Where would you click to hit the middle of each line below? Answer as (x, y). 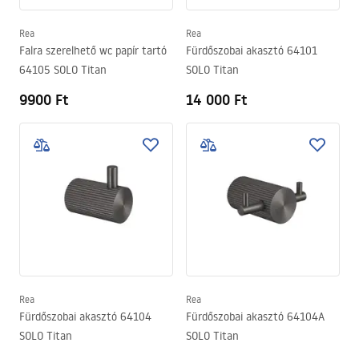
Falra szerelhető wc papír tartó (93, 50)
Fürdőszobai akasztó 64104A (255, 317)
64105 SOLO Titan (63, 70)
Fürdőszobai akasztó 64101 (252, 50)
